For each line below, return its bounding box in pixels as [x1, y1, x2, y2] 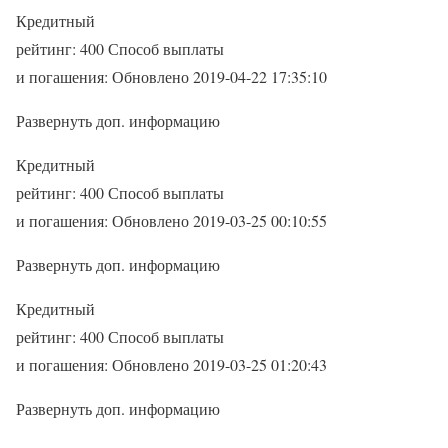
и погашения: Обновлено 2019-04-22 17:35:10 [16, 66, 327, 88]
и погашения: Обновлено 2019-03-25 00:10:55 [16, 210, 327, 232]
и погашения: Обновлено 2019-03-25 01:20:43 [16, 354, 327, 376]
